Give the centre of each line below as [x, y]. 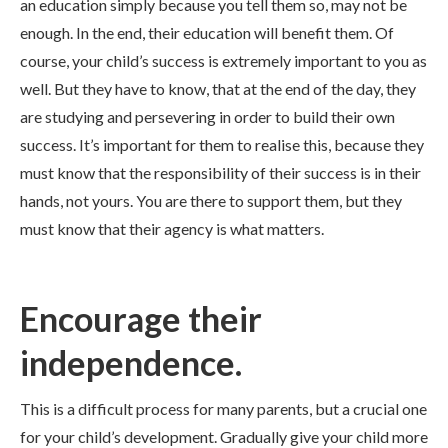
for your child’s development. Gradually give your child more [224, 436]
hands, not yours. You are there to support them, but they [211, 200]
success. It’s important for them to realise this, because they [222, 144]
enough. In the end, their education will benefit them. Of [207, 32]
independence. [131, 362]
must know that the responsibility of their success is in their [220, 172]
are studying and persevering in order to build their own [207, 116]
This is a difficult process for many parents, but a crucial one [223, 408]
